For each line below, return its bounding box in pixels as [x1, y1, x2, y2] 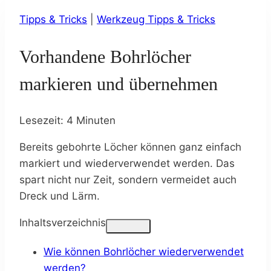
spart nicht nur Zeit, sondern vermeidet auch [19, 173, 237, 186]
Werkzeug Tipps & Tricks [97, 13, 215, 25]
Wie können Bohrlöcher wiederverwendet [44, 245, 244, 258]
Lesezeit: [19, 114, 64, 126]
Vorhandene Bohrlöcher [19, 46, 191, 67]
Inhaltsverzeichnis [19, 216, 106, 229]
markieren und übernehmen [19, 73, 218, 94]
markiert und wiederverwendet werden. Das [19, 157, 235, 169]
